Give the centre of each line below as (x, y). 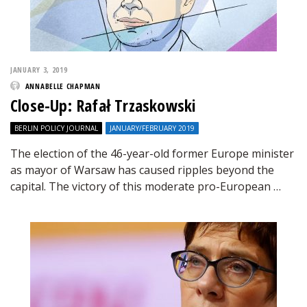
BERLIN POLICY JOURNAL (56, 128)
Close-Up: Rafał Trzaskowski (103, 105)
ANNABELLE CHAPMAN (63, 86)
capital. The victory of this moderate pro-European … (146, 186)
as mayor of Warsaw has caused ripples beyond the (142, 170)
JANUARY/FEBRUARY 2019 (152, 128)
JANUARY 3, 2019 (39, 70)
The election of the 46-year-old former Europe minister (152, 153)
